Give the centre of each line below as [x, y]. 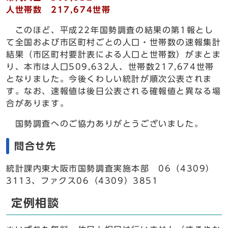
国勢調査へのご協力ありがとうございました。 [105, 124]
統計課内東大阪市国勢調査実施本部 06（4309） [111, 168]
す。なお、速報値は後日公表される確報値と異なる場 [114, 91]
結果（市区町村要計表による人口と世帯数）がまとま [114, 54]
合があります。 [38, 103]
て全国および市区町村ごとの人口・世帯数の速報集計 [114, 42]
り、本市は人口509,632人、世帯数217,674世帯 [110, 67]
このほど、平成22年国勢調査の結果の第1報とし [110, 30]
